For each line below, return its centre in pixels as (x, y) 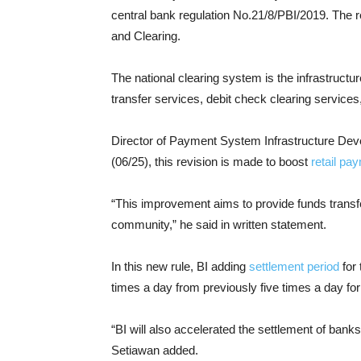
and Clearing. (146, 36)
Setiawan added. (155, 350)
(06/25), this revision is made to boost (211, 162)
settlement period (294, 266)
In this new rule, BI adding (180, 266)
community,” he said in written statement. (219, 224)
